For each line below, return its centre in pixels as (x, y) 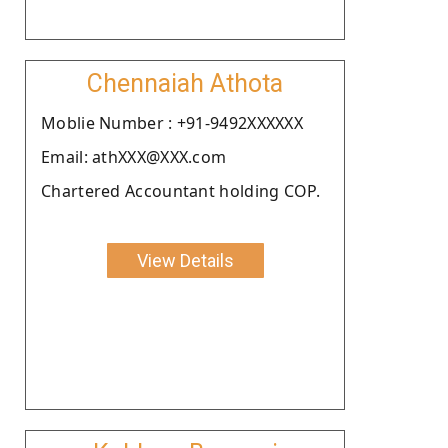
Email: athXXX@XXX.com (134, 156)
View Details (185, 260)
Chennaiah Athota (185, 83)
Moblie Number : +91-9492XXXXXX (172, 122)
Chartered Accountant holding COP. (180, 190)
